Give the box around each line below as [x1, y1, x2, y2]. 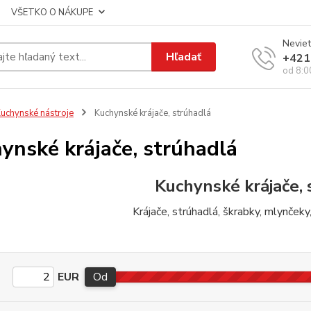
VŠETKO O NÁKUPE [11, 6, 93, 19]
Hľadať [166, 49, 202, 65]
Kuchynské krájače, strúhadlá [92, 107, 211, 119]
